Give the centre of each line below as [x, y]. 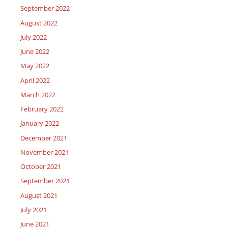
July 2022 [34, 37]
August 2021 [39, 195]
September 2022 [45, 8]
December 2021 [44, 138]
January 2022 [40, 123]
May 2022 [35, 66]
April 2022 [35, 80]
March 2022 [38, 94]
